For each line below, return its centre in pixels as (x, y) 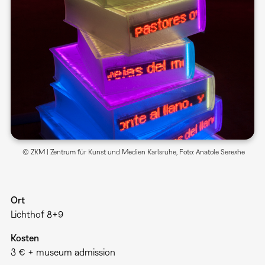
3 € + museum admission (63, 252)
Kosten (25, 237)
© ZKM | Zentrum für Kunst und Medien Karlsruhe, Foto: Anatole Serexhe (134, 152)
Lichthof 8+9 (37, 214)
